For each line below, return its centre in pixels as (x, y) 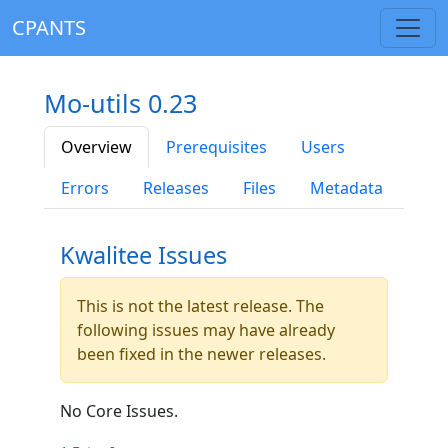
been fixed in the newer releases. (201, 354)
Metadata (346, 188)
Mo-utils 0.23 (120, 103)
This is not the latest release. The (200, 306)
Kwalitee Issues (143, 255)
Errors (85, 188)
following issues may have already (206, 330)
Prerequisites (216, 147)
